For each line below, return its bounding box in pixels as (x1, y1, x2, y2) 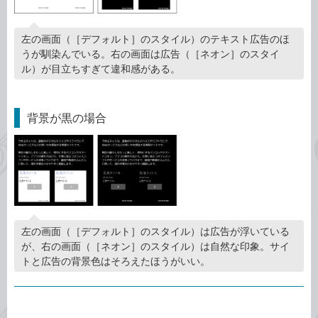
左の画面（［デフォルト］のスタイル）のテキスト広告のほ (21, 32, 290, 45)
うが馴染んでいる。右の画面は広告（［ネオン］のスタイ (21, 47, 280, 60)
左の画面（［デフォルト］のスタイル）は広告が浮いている (21, 224, 290, 237)
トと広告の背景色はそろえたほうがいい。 (21, 254, 210, 267)
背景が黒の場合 (27, 110, 106, 125)
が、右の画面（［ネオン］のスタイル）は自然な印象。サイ (21, 239, 290, 252)
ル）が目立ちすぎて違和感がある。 (21, 62, 180, 75)
